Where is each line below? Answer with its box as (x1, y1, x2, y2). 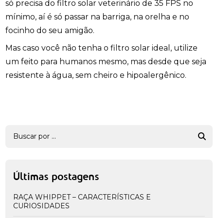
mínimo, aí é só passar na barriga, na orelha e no (5, 12, 190, 21)
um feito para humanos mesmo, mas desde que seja (5, 57, 207, 66)
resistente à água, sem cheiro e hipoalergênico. (5, 71, 187, 80)
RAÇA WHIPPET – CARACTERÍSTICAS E (13, 193, 19, 201)
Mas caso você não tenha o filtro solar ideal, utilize (5, 43, 198, 53)
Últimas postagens (13, 172, 100, 182)
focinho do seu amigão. (5, 26, 97, 35)
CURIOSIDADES (13, 201, 70, 210)
